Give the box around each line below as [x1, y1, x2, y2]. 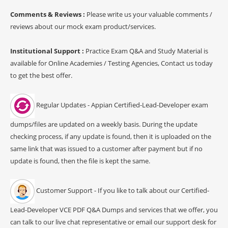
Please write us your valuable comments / [87, 9, 212, 19]
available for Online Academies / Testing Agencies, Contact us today [10, 58, 213, 68]
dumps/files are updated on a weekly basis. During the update [10, 119, 197, 129]
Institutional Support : [10, 46, 85, 55]
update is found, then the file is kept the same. [10, 156, 150, 165]
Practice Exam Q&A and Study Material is [85, 46, 208, 55]
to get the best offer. [10, 70, 72, 80]
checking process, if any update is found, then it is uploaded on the [10, 131, 211, 141]
